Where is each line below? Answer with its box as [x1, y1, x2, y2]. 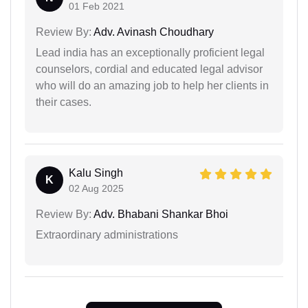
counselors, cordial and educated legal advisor [36, 63, 263, 75]
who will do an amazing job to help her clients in [36, 79, 269, 91]
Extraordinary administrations [36, 228, 178, 241]
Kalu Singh [69, 166, 123, 179]
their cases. [36, 96, 91, 108]
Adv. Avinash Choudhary [91, 25, 214, 38]
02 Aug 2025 [69, 182, 124, 194]
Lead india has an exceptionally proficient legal [36, 46, 265, 58]
